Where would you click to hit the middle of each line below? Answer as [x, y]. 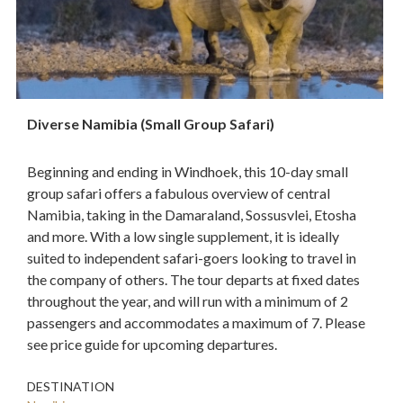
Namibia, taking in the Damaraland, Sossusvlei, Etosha [192, 214]
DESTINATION [71, 386]
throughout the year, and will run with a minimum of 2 [188, 300]
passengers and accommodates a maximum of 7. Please [196, 322]
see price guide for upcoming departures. [152, 344]
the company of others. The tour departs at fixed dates [193, 279]
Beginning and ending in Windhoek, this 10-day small [188, 171]
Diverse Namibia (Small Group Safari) [151, 123]
